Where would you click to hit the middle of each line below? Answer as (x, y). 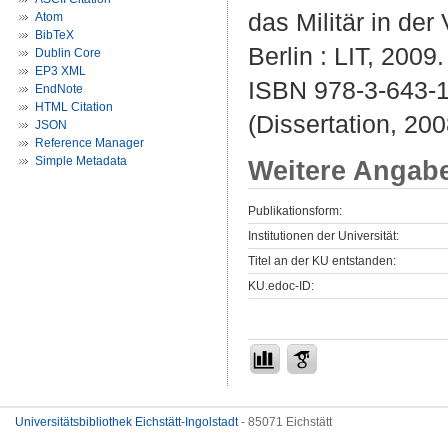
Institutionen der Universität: (323, 235)
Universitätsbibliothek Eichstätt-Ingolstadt (126, 422)
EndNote (59, 89)
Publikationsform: (295, 210)
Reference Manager (89, 143)
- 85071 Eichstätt (285, 422)
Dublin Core (68, 53)
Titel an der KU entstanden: (322, 260)
